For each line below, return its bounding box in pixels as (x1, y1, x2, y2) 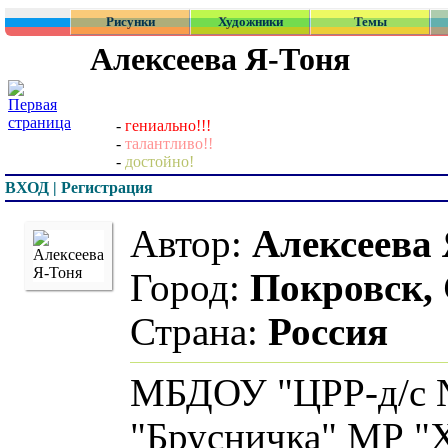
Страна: (59, 311, 197, 353)
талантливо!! (125, 135, 213, 153)
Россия (197, 311, 317, 353)
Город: (59, 267, 179, 309)
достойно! (125, 153, 194, 171)
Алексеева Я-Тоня (90, 41, 350, 77)
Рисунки (105, 14, 155, 29)
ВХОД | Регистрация (5, 179, 153, 196)
